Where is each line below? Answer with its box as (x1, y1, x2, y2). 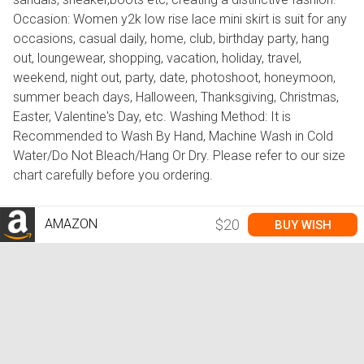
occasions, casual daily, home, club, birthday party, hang (13, 31, 329, 47)
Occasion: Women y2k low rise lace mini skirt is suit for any (13, 11, 347, 28)
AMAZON (41, 215, 97, 232)
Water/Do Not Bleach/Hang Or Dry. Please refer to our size (13, 148, 345, 164)
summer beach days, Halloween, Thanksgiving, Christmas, (13, 89, 339, 106)
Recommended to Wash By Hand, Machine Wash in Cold (13, 128, 333, 145)
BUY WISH (274, 217, 331, 232)
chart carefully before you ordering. (13, 167, 213, 184)
